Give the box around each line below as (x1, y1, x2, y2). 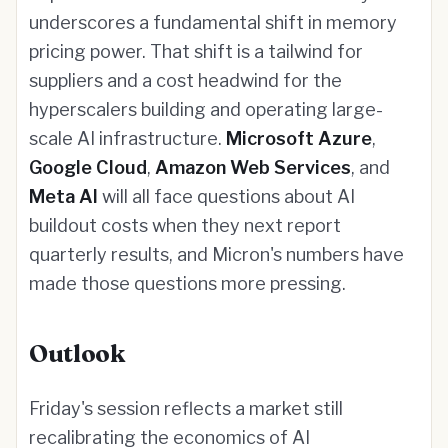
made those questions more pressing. (29, 273, 346, 294)
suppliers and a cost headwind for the (29, 70, 342, 91)
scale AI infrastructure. (29, 128, 226, 149)
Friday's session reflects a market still (29, 398, 343, 419)
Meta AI (29, 186, 98, 207)
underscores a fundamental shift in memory (29, 12, 397, 33)
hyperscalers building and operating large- (29, 99, 383, 120)
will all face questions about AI (98, 186, 355, 207)
